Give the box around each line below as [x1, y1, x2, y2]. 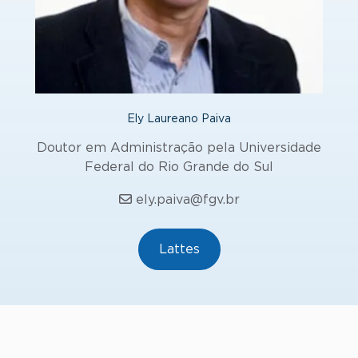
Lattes [158, 243, 200, 256]
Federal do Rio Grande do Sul [85, 161, 273, 173]
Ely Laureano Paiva [127, 113, 231, 125]
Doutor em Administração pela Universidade [37, 141, 321, 154]
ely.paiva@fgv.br [135, 193, 240, 206]
